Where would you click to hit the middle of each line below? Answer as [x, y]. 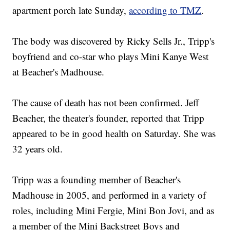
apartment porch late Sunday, [71, 10]
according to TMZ [165, 10]
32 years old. [38, 149]
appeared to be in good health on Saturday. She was [114, 133]
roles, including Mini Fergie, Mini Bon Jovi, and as [113, 210]
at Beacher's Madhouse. [59, 72]
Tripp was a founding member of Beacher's [97, 180]
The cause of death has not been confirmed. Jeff [106, 103]
